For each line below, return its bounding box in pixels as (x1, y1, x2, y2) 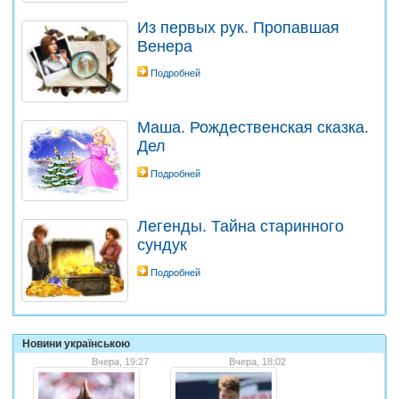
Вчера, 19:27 (92, 355, 149, 367)
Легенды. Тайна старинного (137, 217, 344, 236)
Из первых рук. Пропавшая (137, 18, 339, 37)
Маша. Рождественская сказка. (137, 118, 369, 137)
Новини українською (22, 337, 130, 350)
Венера (137, 37, 192, 55)
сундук (137, 236, 187, 255)
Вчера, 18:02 (229, 355, 286, 367)
